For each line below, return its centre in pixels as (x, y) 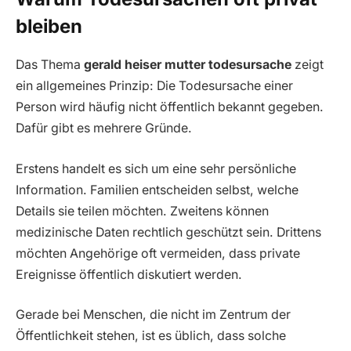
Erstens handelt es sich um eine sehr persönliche (156, 168)
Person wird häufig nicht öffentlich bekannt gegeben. (170, 107)
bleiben (49, 27)
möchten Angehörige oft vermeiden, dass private (158, 253)
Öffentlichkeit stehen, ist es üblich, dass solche (151, 336)
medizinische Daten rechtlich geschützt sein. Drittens (168, 232)
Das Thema (50, 65)
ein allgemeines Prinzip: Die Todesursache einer (154, 86)
